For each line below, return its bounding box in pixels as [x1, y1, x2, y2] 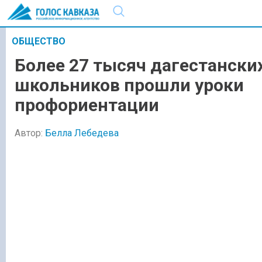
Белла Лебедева [45, 127, 119, 139]
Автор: [15, 127, 45, 139]
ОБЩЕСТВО [12, 36, 65, 47]
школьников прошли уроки [15, 75, 244, 96]
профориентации [15, 95, 159, 116]
